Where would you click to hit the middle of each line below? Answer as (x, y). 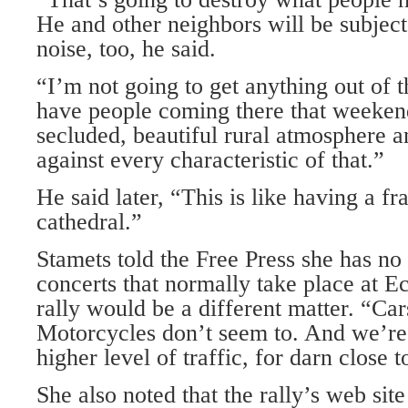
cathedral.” (89, 222)
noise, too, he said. (126, 49)
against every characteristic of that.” (210, 160)
